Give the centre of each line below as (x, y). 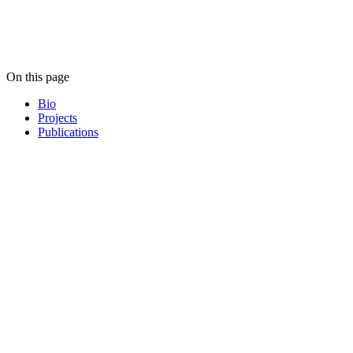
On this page (38, 77)
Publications (68, 132)
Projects (58, 118)
